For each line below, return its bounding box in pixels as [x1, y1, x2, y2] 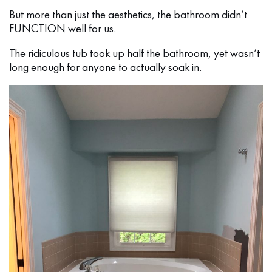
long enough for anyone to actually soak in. [9, 59, 202, 75]
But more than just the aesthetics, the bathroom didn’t [9, 7, 247, 22]
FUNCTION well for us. [9, 21, 116, 36]
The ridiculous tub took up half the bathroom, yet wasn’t [9, 46, 260, 61]
